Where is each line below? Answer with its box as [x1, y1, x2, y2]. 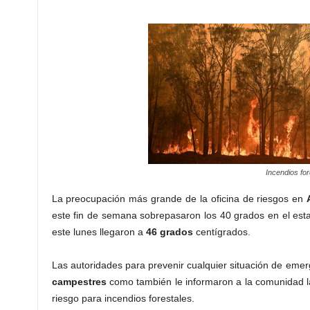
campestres [51, 276, 107, 288]
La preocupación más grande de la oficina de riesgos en [51, 193, 307, 205]
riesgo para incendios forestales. [51, 293, 194, 304]
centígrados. [192, 226, 250, 238]
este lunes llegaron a [51, 226, 146, 238]
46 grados [145, 226, 193, 238]
